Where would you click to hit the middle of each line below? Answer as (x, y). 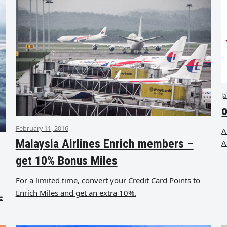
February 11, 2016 (42, 128)
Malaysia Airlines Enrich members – (104, 144)
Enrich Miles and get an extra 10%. (76, 193)
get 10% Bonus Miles (66, 161)
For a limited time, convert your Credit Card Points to (108, 181)
